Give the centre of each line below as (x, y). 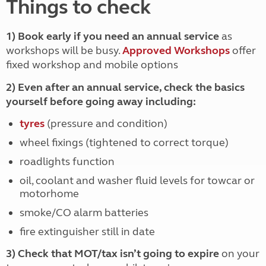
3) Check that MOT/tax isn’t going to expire (113, 254)
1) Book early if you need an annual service (113, 36)
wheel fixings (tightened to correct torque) (124, 142)
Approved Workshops (176, 50)
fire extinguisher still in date (87, 232)
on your (239, 254)
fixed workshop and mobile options (92, 65)
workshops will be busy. (64, 50)
